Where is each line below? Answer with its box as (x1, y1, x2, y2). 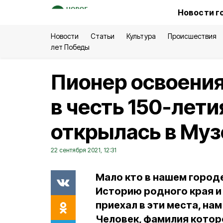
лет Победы (51, 43, 90, 51)
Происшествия (167, 32, 217, 40)
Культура (126, 32, 156, 40)
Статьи (91, 32, 115, 40)
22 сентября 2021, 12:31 (51, 146, 116, 154)
